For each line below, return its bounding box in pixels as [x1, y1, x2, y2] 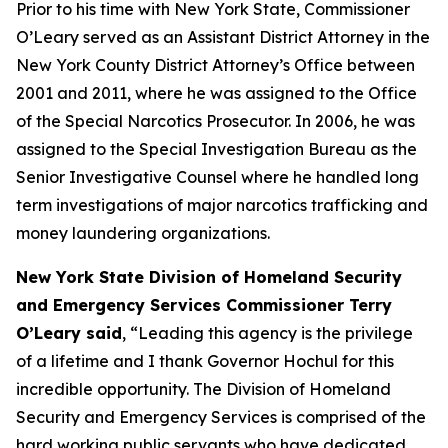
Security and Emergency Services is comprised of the [16, 407, 426, 427]
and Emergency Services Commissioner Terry [16, 295, 392, 315]
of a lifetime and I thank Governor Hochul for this [16, 351, 394, 371]
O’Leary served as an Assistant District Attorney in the [16, 27, 430, 47]
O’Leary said [16, 323, 122, 343]
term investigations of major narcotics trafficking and [16, 195, 428, 215]
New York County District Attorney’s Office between [16, 55, 415, 75]
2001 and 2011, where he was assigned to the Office [16, 83, 417, 103]
